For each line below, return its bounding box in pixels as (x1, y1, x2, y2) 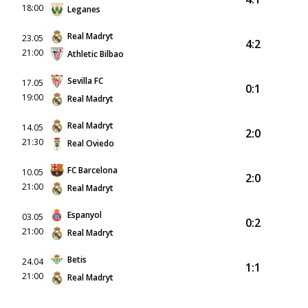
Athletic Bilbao (67, 47, 124, 60)
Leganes (67, 3, 100, 15)
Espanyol (67, 208, 102, 221)
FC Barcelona (67, 164, 118, 176)
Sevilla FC (67, 74, 103, 87)
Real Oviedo (67, 137, 114, 149)
